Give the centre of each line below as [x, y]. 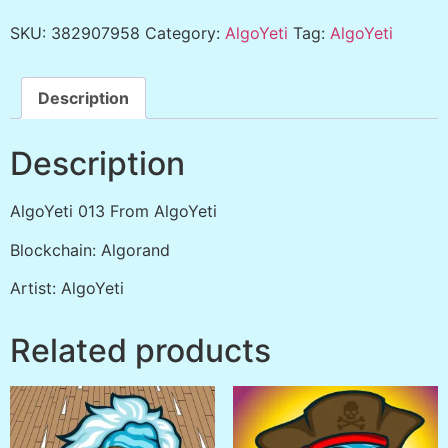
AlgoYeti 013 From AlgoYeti [113, 211]
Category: [185, 33]
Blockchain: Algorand [90, 249]
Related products [140, 351]
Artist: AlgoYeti [67, 288]
